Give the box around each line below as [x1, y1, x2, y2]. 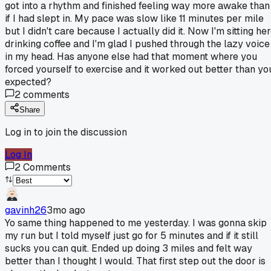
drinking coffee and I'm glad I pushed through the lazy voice [5, 37, 270, 50]
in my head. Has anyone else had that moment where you [5, 50, 257, 63]
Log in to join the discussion [5, 125, 127, 139]
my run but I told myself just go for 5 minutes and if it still [5, 229, 258, 242]
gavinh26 [5, 203, 47, 217]
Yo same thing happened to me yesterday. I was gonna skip [5, 216, 267, 229]
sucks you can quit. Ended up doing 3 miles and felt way [5, 241, 252, 255]
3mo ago [47, 203, 85, 217]
